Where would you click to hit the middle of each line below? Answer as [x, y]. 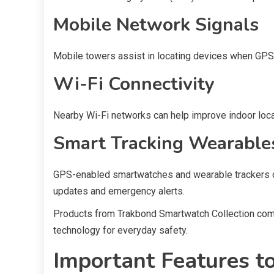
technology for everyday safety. [120, 230]
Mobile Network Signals [156, 24]
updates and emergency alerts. [119, 191]
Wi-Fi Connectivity [134, 84]
